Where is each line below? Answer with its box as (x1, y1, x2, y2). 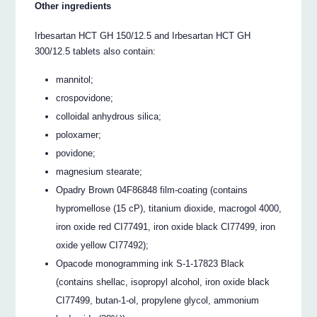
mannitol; (56, 74, 94, 86)
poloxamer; (56, 129, 102, 141)
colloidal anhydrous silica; (56, 111, 162, 122)
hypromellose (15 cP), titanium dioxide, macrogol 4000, (56, 203, 282, 214)
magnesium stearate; (56, 166, 143, 178)
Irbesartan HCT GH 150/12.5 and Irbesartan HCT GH (35, 30, 251, 41)
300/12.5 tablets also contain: (35, 45, 156, 57)
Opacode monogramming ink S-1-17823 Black (56, 258, 245, 270)
